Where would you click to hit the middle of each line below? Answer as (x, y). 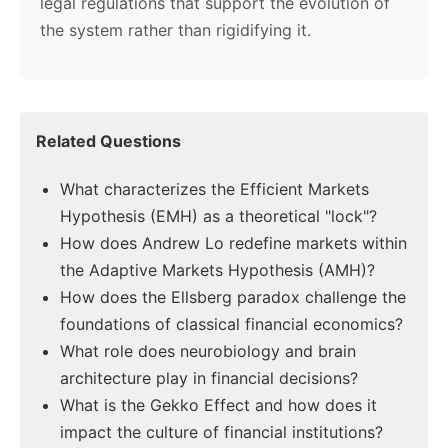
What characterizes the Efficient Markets (214, 189)
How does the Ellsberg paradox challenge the (233, 297)
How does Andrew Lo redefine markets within (233, 243)
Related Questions (108, 141)
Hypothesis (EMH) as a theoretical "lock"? (218, 216)
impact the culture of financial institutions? (221, 432)
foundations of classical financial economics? (231, 324)
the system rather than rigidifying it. (175, 30)
